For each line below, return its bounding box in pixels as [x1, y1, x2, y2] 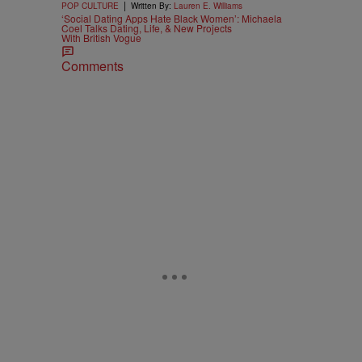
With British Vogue [61, 31, 141, 45]
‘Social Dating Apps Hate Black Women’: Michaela [61, 11, 282, 26]
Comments [61, 57, 124, 76]
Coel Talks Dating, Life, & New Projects [61, 21, 232, 36]
